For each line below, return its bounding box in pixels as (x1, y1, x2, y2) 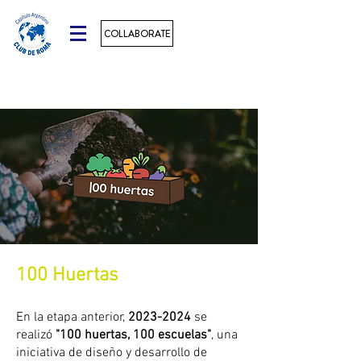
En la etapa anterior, (16, 309, 128, 326)
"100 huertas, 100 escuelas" (56, 327, 211, 343)
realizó (16, 327, 56, 343)
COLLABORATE (103, 26, 171, 41)
